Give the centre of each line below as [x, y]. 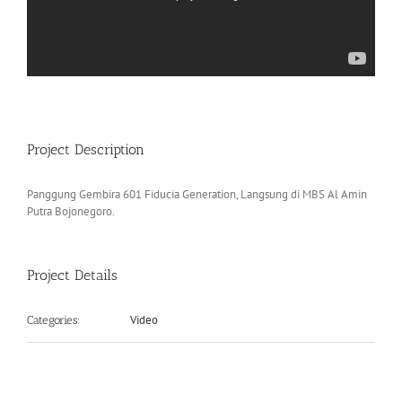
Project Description [86, 150]
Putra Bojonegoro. [71, 212]
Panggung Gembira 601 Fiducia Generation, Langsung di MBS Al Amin [197, 195]
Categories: [53, 320]
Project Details [72, 275]
